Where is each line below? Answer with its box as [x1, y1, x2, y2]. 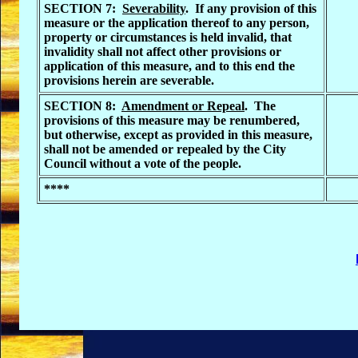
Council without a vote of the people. [44, 157, 241, 170]
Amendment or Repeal [121, 99, 245, 113]
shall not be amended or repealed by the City [44, 142, 286, 156]
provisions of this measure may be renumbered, [44, 113, 300, 127]
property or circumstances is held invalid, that [44, 30, 292, 44]
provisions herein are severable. [44, 74, 214, 87]
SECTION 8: [44, 99, 121, 113]
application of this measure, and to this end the [44, 59, 295, 73]
